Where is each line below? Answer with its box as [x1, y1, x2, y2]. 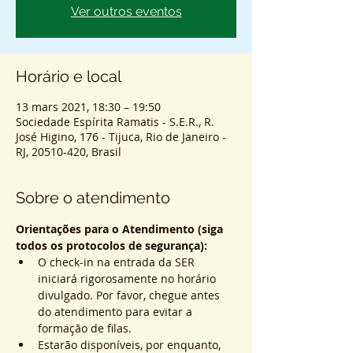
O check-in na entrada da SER [38, 255, 198, 269]
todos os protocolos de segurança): [16, 238, 207, 253]
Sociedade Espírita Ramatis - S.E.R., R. [16, 114, 214, 129]
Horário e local [16, 67, 121, 86]
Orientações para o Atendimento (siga [16, 221, 226, 236]
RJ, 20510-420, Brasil [16, 144, 121, 159]
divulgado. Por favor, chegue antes [38, 288, 223, 303]
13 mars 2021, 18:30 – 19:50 [16, 99, 161, 114]
